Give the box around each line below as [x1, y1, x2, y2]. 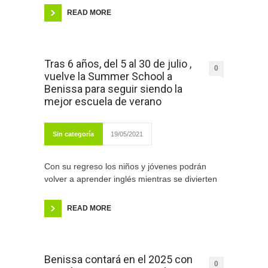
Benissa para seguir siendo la [44, 83, 182, 96]
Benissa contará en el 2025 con [44, 253, 193, 266]
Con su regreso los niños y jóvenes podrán [44, 162, 206, 172]
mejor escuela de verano [44, 95, 162, 108]
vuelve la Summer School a [44, 70, 172, 83]
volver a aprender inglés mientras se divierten [44, 174, 217, 184]
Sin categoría [53, 130, 94, 138]
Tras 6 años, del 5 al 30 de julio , [44, 57, 191, 71]
